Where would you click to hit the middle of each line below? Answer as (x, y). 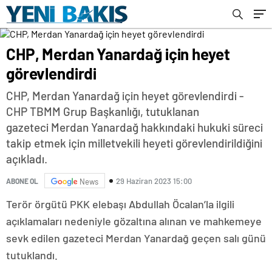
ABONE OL (22, 181)
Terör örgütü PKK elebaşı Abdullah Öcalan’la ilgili (120, 204)
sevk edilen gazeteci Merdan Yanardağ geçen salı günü (136, 238)
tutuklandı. (32, 255)
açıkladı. (27, 159)
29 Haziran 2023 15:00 (154, 181)
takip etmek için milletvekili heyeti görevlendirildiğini (134, 143)
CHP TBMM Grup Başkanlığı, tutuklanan (103, 111)
